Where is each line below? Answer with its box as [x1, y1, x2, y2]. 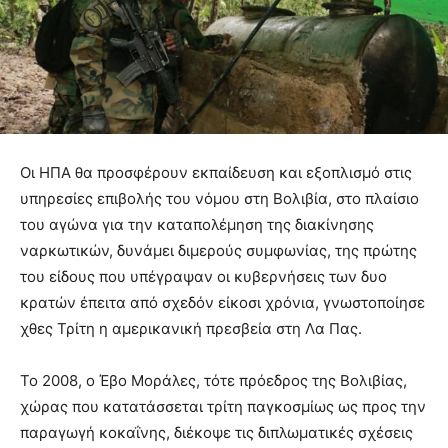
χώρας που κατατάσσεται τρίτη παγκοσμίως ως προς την [20, 396, 426, 416]
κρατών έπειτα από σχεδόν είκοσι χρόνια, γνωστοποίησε [20, 292, 425, 312]
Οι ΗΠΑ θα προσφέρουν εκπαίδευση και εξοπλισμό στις [20, 162, 412, 182]
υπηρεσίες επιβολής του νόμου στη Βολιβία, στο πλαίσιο [20, 188, 419, 208]
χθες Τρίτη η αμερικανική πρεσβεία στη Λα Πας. [20, 318, 362, 338]
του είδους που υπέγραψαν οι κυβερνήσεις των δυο [20, 266, 387, 286]
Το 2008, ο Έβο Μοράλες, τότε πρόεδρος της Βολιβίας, [20, 370, 407, 390]
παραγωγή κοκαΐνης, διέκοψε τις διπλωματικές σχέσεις [20, 422, 413, 442]
